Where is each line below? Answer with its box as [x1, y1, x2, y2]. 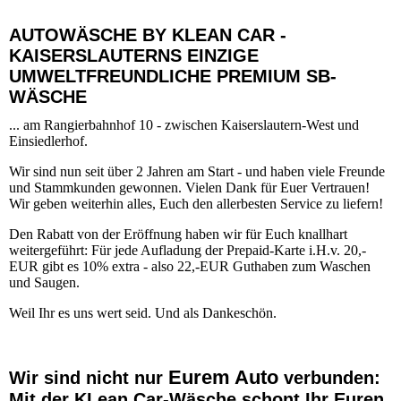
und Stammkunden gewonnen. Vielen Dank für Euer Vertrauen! [9, 180, 370, 196]
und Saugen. [9, 275, 80, 291]
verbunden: [278, 368, 380, 388]
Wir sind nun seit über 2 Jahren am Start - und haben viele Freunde [9, 164, 385, 180]
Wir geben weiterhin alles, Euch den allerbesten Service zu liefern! [9, 196, 383, 212]
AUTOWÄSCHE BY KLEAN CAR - [9, 25, 286, 45]
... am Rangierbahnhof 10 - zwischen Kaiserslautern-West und [9, 117, 359, 133]
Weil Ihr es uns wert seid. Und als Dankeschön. [9, 305, 277, 321]
